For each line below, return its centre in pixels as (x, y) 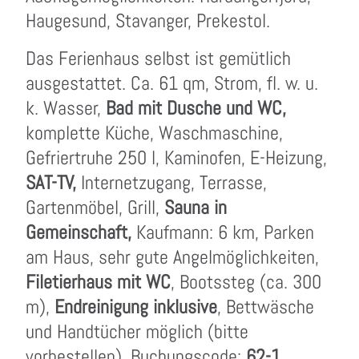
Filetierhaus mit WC (98, 282)
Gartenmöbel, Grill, (95, 207)
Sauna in (196, 207)
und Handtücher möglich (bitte (137, 331)
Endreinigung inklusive (136, 307)
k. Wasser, (66, 108)
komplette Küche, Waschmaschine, (154, 133)
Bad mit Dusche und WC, (196, 108)
